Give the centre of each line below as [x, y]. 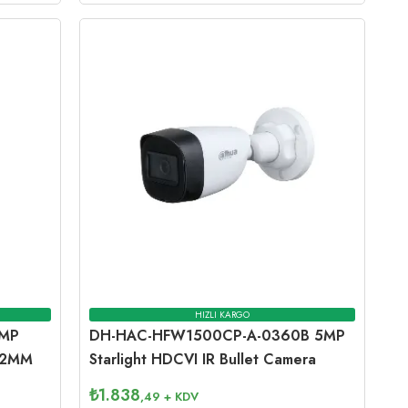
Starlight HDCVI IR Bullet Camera [203, 359]
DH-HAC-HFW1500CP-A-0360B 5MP [218, 335]
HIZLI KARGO [223, 315]
